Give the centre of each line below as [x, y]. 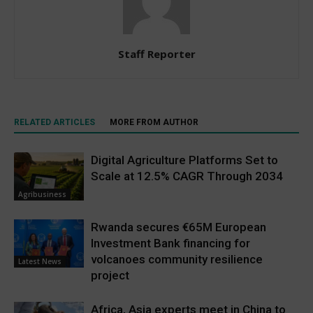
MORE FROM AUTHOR [154, 123]
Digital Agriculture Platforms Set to [184, 160]
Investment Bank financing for [170, 243]
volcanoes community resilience [177, 260]
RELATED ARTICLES [54, 123]
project [110, 276]
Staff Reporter [156, 54]
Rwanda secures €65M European [179, 227]
